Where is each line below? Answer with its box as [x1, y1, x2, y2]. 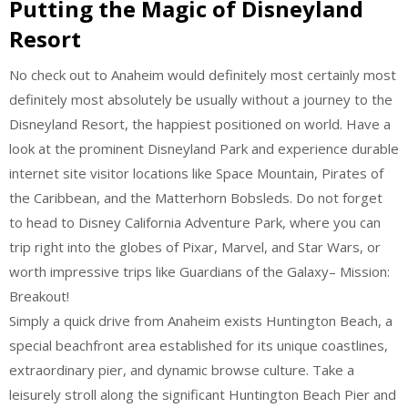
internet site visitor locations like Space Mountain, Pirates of [9, 164, 383, 182]
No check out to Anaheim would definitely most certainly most [9, 66, 396, 84]
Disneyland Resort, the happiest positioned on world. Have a [9, 115, 391, 133]
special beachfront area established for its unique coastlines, [9, 336, 388, 354]
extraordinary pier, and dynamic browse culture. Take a [9, 361, 354, 379]
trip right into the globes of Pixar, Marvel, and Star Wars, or [9, 238, 381, 256]
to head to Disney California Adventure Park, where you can [9, 213, 381, 231]
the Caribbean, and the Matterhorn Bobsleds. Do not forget [9, 189, 382, 207]
